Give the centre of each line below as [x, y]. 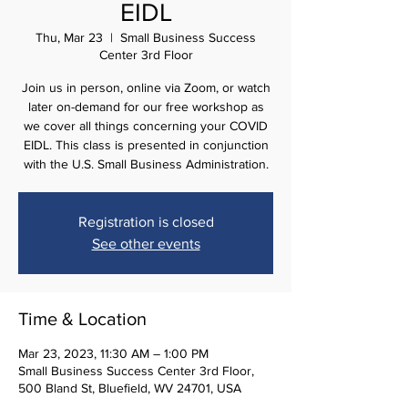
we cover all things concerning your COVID [146, 126]
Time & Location [82, 319]
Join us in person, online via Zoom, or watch [146, 87]
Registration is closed [146, 222]
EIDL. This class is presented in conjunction [146, 145]
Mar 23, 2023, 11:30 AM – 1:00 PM [113, 353]
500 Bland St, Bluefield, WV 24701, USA [130, 388]
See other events [146, 244]
